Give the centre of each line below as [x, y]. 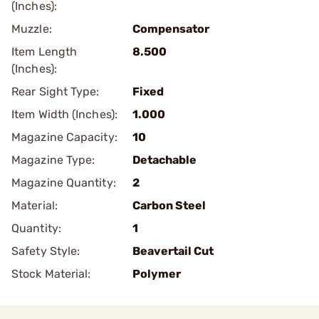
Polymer [157, 274]
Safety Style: [46, 251]
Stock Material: [51, 274]
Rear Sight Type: [56, 91]
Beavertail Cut [173, 251]
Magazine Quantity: [64, 183]
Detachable [164, 160]
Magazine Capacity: [64, 137]
